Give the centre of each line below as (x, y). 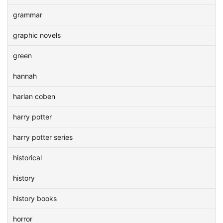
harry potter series (43, 137)
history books (35, 198)
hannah (25, 76)
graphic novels (37, 35)
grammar (28, 15)
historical (27, 158)
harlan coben (34, 96)
